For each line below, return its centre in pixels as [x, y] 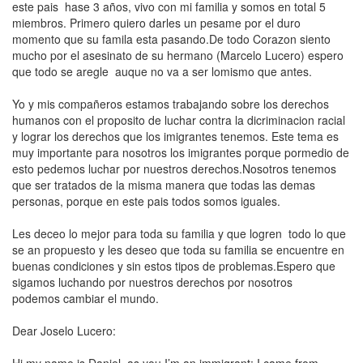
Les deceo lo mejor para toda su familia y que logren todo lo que [179, 233]
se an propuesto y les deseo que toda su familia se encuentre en [178, 250]
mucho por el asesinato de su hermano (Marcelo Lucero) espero [178, 55]
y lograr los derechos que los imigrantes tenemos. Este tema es [175, 136]
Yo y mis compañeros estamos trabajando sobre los [147, 104]
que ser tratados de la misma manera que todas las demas [164, 185]
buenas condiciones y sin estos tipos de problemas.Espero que [174, 266]
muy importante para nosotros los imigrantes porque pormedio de [181, 152]
